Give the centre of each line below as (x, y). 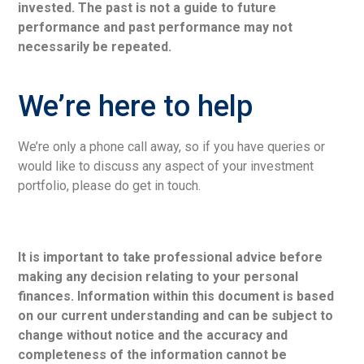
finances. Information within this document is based (176, 297)
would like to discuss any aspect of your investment (166, 167)
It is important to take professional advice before (171, 258)
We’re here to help (136, 107)
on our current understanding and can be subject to (176, 316)
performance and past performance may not (156, 28)
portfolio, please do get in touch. (110, 186)
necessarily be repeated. (95, 47)
